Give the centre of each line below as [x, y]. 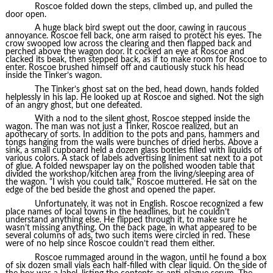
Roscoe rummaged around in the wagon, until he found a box [150, 257]
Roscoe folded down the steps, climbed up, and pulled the [143, 6]
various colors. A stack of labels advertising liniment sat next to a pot [134, 159]
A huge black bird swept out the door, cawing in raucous [140, 28]
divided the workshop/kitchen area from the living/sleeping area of [129, 175]
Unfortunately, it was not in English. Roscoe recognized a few [149, 204]
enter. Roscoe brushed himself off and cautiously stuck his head [125, 68]
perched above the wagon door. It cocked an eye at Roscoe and [125, 52]
